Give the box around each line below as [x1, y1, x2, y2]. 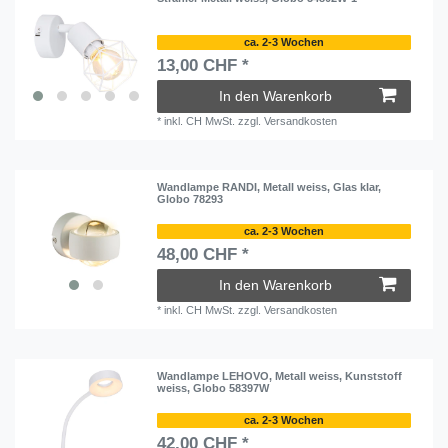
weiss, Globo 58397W [157, 382, 270, 395]
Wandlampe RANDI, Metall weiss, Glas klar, [157, 181, 382, 194]
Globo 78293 [157, 193, 224, 206]
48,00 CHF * [157, 245, 250, 264]
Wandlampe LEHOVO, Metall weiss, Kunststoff [157, 370, 403, 383]
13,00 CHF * [157, 56, 250, 75]
